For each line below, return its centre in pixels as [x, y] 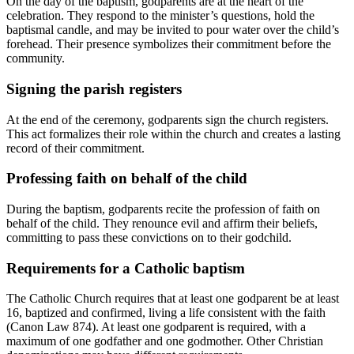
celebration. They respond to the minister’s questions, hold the [160, 16]
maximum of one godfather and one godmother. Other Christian [165, 341]
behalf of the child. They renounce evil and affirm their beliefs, [162, 223]
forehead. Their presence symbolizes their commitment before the [169, 44]
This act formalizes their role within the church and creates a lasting [173, 134]
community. [36, 58]
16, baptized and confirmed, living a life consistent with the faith [166, 313]
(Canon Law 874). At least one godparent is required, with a [156, 327]
